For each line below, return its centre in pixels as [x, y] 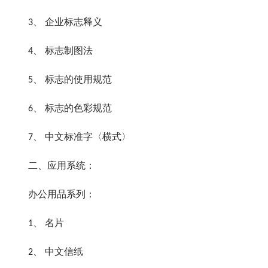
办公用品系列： [52, 195]
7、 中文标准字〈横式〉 [70, 138]
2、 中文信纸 [46, 252]
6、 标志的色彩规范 [60, 109]
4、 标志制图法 [51, 51]
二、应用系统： [52, 166]
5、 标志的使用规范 [60, 80]
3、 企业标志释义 [56, 23]
